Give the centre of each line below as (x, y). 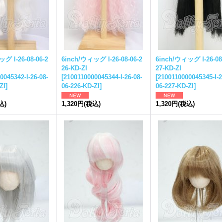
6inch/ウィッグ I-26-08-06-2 (102, 59)
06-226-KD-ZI (81, 86)
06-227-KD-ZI (175, 86)
